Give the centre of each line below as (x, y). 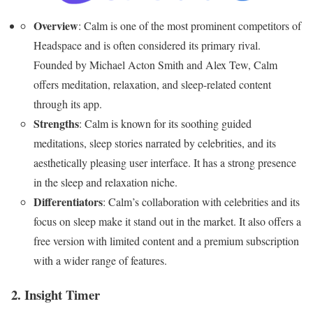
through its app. (68, 104)
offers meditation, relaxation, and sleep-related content (152, 85)
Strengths (56, 124)
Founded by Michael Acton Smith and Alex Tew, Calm (155, 65)
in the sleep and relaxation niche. (105, 182)
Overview (56, 26)
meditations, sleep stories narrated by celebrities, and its (155, 143)
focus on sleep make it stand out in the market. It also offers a (167, 221)
